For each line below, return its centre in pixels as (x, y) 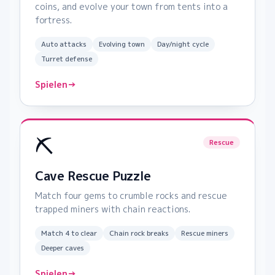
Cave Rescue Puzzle (93, 176)
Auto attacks (64, 45)
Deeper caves (63, 248)
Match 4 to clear (69, 234)
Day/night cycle (183, 45)
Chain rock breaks (139, 234)
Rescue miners (205, 234)
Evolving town (122, 45)
